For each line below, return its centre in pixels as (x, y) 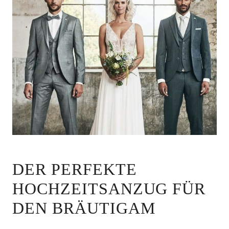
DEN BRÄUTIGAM (84, 208)
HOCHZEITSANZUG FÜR (109, 189)
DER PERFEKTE (75, 169)
